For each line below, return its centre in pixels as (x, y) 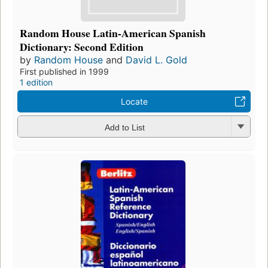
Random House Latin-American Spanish (113, 33)
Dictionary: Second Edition (82, 47)
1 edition (36, 83)
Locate (134, 102)
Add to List (124, 127)
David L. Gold (156, 60)
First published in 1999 (64, 72)
